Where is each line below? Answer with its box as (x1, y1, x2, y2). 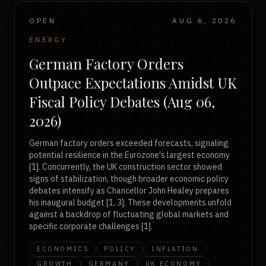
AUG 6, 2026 (172, 16, 237, 25)
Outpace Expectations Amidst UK (29, 73, 237, 92)
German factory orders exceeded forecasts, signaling (29, 138, 229, 148)
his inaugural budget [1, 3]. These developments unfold (29, 197, 232, 208)
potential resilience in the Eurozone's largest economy (29, 150, 230, 160)
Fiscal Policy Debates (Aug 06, (29, 92, 215, 111)
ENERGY (29, 36, 68, 44)
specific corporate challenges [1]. (29, 221, 153, 232)
